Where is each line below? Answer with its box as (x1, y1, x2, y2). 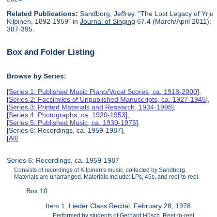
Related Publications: (7, 10, 78, 18)
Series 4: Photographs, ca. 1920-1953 (9, 110, 126, 119)
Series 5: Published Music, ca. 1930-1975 (9, 118, 137, 126)
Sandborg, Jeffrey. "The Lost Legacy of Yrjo (78, 10, 214, 18)
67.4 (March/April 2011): (135, 17, 212, 26)
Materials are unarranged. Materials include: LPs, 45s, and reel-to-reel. (14, 173, 200, 180)
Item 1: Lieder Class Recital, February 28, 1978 (46, 201, 191, 210)
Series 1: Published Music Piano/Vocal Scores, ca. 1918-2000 (9, 87, 198, 95)
